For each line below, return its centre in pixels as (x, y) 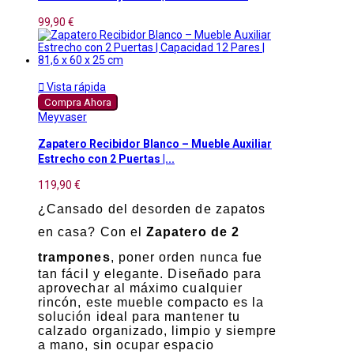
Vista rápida (75, 87)
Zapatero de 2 (193, 232)
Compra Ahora (78, 102)
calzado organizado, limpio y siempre (158, 331)
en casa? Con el (92, 232)
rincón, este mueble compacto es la (151, 303)
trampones (74, 258)
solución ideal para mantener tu (139, 317)
